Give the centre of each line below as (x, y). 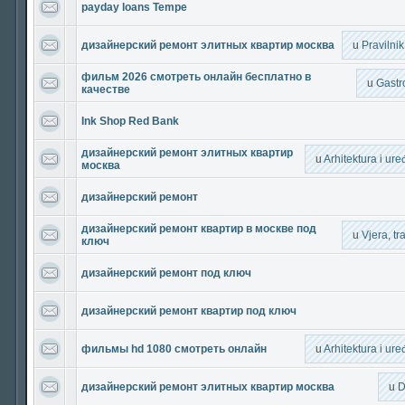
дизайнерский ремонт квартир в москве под (199, 229)
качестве (106, 89)
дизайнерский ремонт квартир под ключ (189, 311)
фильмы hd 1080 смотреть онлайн (174, 349)
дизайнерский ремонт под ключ (166, 273)
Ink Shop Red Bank (130, 121)
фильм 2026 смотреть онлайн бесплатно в (196, 77)
